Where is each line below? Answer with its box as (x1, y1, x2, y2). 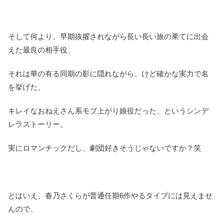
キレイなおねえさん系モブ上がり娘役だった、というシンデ (8, 106, 209, 115)
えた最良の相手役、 (8, 45, 75, 54)
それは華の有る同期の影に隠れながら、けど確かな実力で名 (8, 69, 209, 78)
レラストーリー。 (8, 119, 67, 128)
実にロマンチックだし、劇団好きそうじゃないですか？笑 (8, 143, 201, 152)
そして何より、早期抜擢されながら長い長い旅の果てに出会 (8, 32, 209, 41)
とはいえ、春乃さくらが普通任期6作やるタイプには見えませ (8, 191, 213, 200)
